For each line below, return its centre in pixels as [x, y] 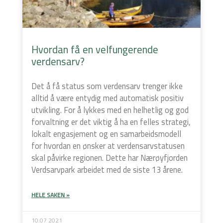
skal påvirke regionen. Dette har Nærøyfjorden [110, 158]
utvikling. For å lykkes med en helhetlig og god [110, 110]
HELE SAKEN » [51, 195]
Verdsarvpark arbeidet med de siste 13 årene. [107, 169]
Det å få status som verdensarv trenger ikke [107, 86]
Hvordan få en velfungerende [95, 49]
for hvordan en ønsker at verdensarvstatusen [108, 146]
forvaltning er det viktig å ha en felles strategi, [111, 122]
